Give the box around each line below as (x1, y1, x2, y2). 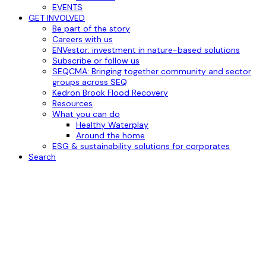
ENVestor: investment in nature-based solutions (52, 45, 240, 56)
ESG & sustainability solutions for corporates (52, 141, 230, 152)
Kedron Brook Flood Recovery (52, 87, 168, 99)
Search (28, 151, 56, 163)
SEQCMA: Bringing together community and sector (52, 66, 251, 77)
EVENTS (52, 2, 83, 13)
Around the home (76, 130, 145, 141)
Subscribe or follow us (52, 55, 140, 66)
